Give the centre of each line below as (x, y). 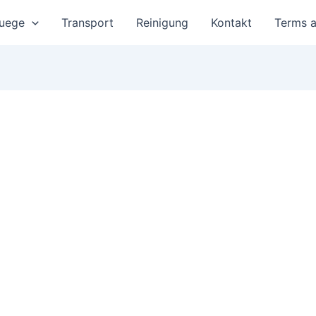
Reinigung (162, 23)
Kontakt (231, 23)
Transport (87, 23)
